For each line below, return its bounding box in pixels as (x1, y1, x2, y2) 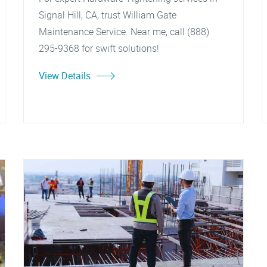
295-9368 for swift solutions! (39, 42, 159, 55)
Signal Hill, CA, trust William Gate (39, 8, 176, 21)
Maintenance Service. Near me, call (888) (39, 25, 209, 38)
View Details (39, 69, 91, 82)
